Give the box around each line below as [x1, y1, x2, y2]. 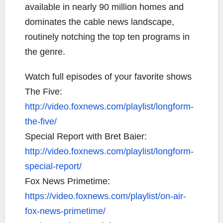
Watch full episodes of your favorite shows [25, 72, 192, 82]
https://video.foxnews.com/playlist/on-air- [25, 191, 186, 201]
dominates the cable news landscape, [25, 17, 174, 27]
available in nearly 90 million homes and [25, 2, 184, 12]
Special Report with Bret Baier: [25, 131, 147, 141]
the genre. [25, 47, 65, 57]
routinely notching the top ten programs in [25, 32, 190, 42]
